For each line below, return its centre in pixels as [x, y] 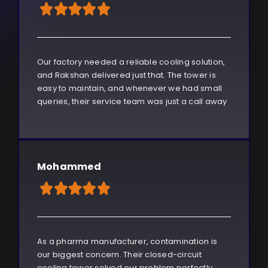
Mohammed [69, 167]
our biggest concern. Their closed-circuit [119, 255]
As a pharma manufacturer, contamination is [127, 242]
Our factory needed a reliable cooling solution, [131, 62]
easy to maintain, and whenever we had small [130, 89]
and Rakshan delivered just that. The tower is [126, 75]
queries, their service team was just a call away [132, 102]
